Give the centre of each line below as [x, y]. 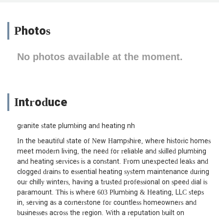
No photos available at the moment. [100, 57]
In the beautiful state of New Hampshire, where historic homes [114, 141]
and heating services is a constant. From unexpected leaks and [113, 162]
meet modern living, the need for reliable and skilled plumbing [112, 152]
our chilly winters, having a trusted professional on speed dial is [112, 182]
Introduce [41, 102]
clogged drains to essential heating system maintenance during [113, 172]
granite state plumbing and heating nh [76, 126]
